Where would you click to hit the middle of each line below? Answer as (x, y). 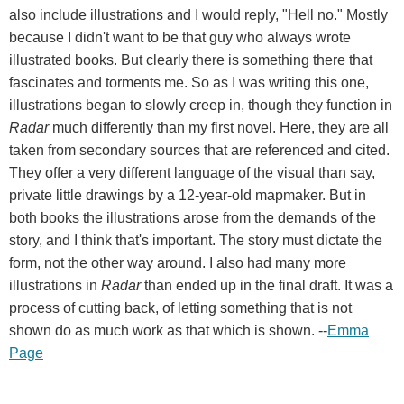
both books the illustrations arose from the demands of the (193, 217)
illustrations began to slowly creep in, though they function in (201, 105)
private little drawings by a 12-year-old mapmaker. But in (188, 195)
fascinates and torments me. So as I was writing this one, (189, 82)
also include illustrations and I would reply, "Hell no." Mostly (198, 14)
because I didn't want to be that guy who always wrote (180, 37)
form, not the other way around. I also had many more (178, 262)
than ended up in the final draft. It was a (267, 285)
